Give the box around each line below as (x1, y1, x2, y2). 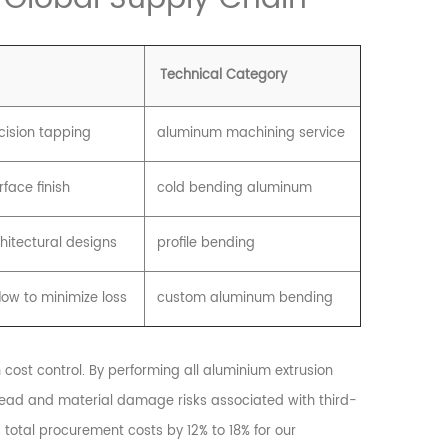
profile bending (156, 232, 255, 254)
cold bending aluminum (156, 177, 312, 199)
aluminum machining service (156, 122, 345, 144)
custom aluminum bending (156, 287, 333, 309)
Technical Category (159, 64, 287, 86)
